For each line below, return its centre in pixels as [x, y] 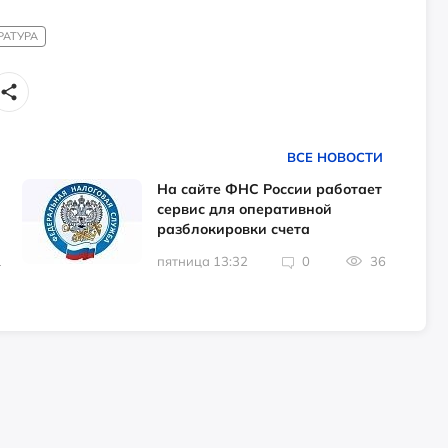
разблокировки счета [234, 229]
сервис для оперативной [245, 209]
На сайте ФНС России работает [270, 189]
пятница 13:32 [203, 261]
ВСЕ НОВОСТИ [334, 156]
